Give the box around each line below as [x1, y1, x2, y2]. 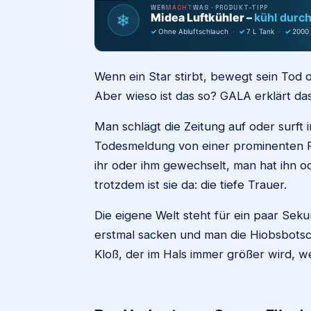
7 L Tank [246, 26, 274, 35]
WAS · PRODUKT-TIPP [193, 3, 268, 12]
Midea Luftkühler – [151, 10, 254, 24]
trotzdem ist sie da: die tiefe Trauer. [94, 178, 290, 192]
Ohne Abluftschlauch [158, 26, 228, 35]
